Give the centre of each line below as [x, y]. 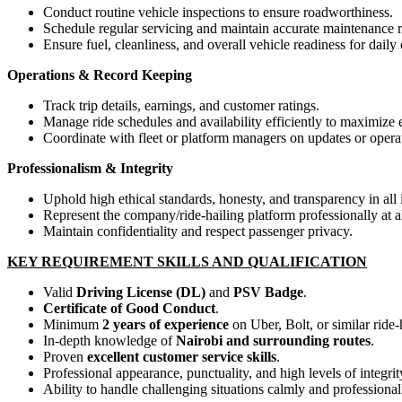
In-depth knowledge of [109, 340]
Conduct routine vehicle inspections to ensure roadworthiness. [218, 12]
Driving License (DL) [141, 292]
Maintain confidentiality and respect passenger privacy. [198, 231]
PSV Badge [268, 292]
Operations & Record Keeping [100, 74]
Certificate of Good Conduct [129, 308]
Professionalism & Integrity [90, 168]
